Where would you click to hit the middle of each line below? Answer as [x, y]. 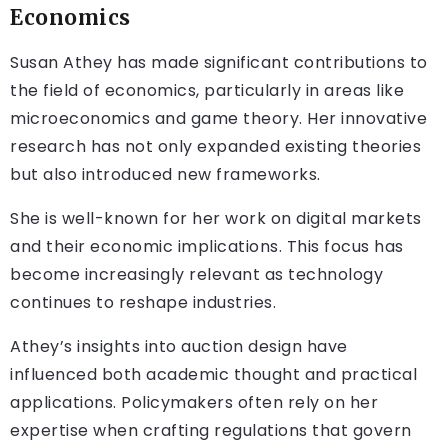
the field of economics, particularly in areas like [207, 91]
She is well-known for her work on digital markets [216, 219]
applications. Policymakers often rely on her [194, 403]
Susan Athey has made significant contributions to [219, 63]
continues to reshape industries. [143, 303]
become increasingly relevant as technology [196, 275]
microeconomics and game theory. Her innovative [218, 119]
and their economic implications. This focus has [207, 247]
